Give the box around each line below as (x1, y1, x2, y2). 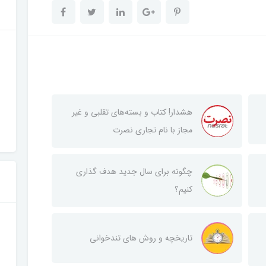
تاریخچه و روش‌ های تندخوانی (89, 231, 192, 245)
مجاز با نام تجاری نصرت (112, 123, 192, 137)
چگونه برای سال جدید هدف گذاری (75, 164, 192, 178)
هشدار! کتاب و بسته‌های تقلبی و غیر (71, 105, 192, 119)
